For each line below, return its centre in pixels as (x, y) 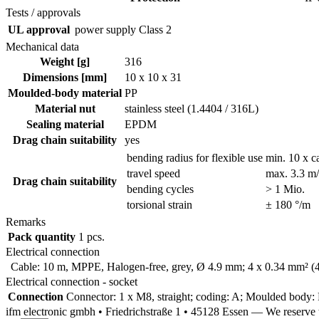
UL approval (39, 29)
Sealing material (65, 124)
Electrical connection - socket (72, 281)
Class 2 (155, 29)
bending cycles (160, 189)
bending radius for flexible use (195, 157)
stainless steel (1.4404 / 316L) (192, 108)
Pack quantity (42, 236)
